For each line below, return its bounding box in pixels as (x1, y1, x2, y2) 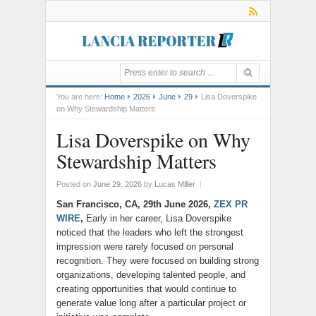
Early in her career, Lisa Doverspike (83, 213, 231, 224)
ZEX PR (214, 199, 248, 209)
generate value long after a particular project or (56, 298, 246, 308)
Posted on (56, 180, 93, 188)
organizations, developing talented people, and (56, 269, 245, 280)
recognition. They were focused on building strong (56, 255, 259, 266)
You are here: (56, 92, 102, 101)
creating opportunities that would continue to (56, 284, 236, 294)
